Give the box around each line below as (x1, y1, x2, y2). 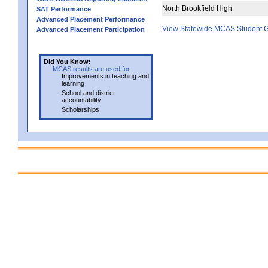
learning (62, 79, 84, 87)
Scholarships (62, 105, 99, 113)
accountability (62, 96, 101, 103)
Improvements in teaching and (62, 72, 149, 80)
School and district (62, 89, 115, 96)
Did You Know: (44, 57, 91, 65)
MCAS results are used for (53, 65, 130, 72)
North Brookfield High (162, 4, 232, 13)
